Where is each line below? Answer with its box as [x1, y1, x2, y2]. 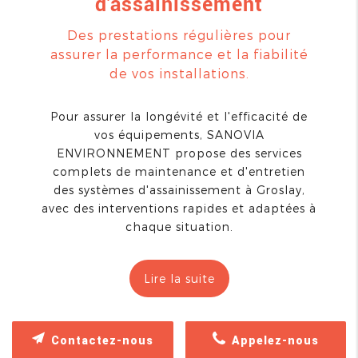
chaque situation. [125, 219, 233, 233]
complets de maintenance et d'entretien [53, 164, 305, 178]
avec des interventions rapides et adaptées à [42, 201, 316, 215]
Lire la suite [143, 271, 215, 285]
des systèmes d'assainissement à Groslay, [53, 182, 305, 197]
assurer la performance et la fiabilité [50, 46, 308, 62]
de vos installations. [109, 65, 249, 81]
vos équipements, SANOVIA [93, 127, 265, 141]
